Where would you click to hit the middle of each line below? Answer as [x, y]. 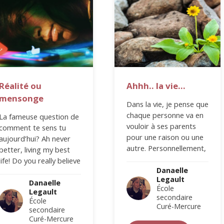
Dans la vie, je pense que [168, 104]
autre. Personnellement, [166, 148]
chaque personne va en [165, 115]
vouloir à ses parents [161, 126]
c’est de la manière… [161, 159]
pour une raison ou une [165, 137]
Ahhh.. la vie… [156, 85]
